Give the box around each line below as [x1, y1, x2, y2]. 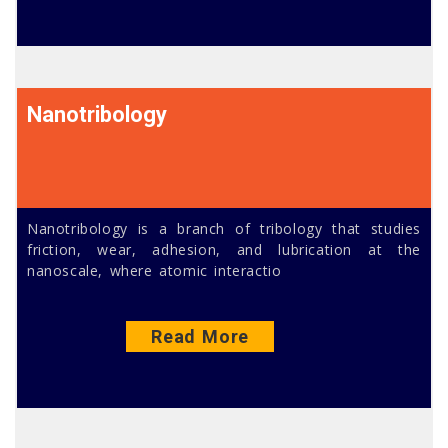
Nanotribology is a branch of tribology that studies [27, 218, 421, 238]
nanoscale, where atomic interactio [27, 260, 282, 280]
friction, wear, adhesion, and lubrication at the [27, 239, 421, 259]
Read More [151, 326, 249, 348]
